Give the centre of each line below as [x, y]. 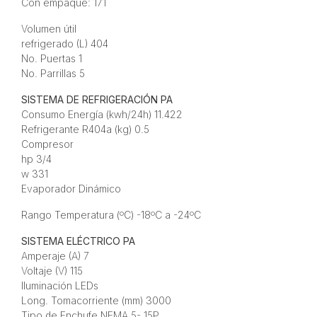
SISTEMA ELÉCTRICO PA [78, 241]
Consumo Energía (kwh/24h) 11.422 [102, 114]
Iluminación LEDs [59, 285]
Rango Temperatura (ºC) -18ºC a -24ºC [111, 214]
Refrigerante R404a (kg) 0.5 [85, 129]
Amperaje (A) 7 [55, 255]
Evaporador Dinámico [71, 188]
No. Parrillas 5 [53, 73]
